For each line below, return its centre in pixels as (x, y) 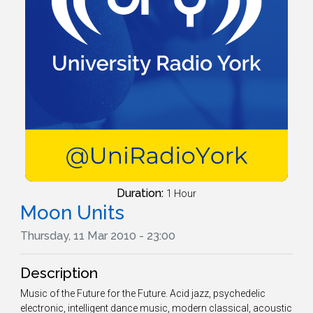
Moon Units (72, 213)
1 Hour (181, 194)
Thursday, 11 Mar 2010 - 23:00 (98, 236)
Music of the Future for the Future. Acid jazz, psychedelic (143, 293)
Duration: (141, 193)
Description (59, 273)
